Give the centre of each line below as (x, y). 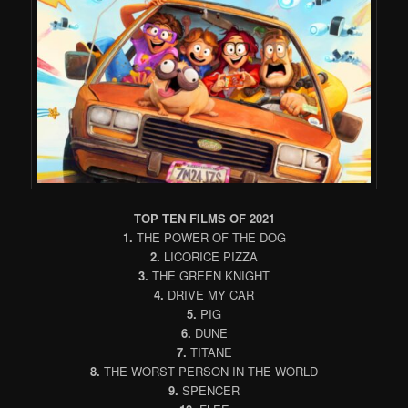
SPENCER (209, 390)
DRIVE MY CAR (209, 294)
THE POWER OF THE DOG (209, 237)
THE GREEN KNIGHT (209, 275)
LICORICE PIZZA (209, 256)
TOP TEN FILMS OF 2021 (204, 218)
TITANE (209, 352)
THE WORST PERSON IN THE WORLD (209, 371)
